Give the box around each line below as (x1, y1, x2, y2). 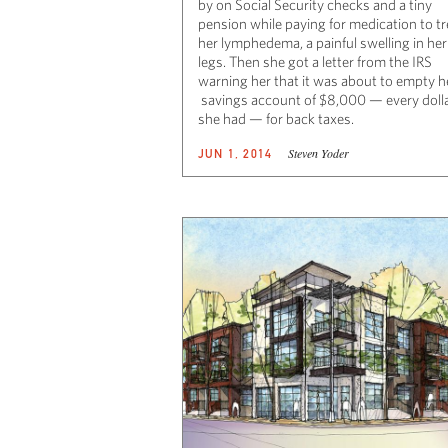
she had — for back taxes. (198, 110, 354, 128)
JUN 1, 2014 (198, 146, 273, 162)
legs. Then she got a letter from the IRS (198, 53, 432, 71)
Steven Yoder (288, 145, 350, 162)
